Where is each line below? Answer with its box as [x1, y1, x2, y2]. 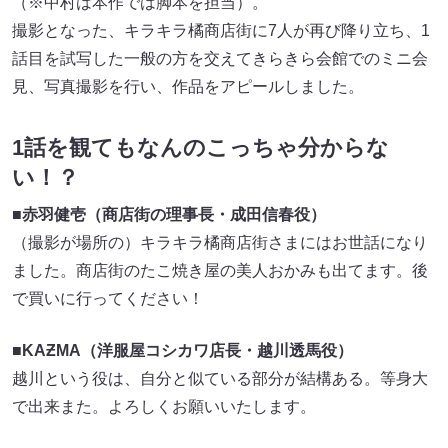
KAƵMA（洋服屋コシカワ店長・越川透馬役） [22, 342, 353, 360]
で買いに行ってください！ [12, 290, 204, 308]
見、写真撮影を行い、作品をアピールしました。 [12, 77, 364, 95]
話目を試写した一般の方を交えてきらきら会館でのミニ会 [12, 49, 428, 67]
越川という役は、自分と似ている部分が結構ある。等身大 [12, 370, 428, 388]
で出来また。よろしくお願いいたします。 [12, 398, 316, 416]
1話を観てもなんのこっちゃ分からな [12, 135, 389, 161]
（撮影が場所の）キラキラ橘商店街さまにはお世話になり [12, 234, 428, 252]
